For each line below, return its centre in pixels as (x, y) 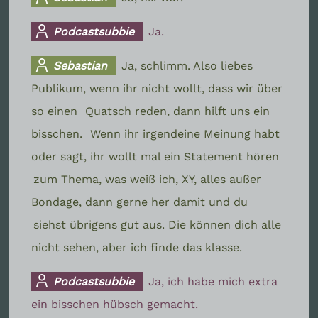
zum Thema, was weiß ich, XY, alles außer (147, 179)
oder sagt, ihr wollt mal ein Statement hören (155, 156)
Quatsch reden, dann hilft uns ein (177, 111)
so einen (56, 111)
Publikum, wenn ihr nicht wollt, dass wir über (157, 88)
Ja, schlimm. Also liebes (187, 65)
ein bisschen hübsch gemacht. (115, 304)
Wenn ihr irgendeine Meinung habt (185, 133)
